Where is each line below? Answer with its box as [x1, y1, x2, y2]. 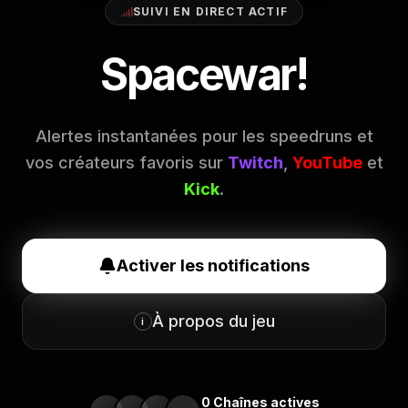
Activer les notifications [117, 256, 310, 275]
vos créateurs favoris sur [25, 153, 228, 172]
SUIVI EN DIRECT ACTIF [132, 5, 289, 18]
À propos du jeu [151, 311, 275, 331]
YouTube [291, 153, 362, 172]
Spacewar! [100, 47, 308, 101]
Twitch [227, 153, 283, 172]
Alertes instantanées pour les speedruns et [35, 127, 373, 146]
